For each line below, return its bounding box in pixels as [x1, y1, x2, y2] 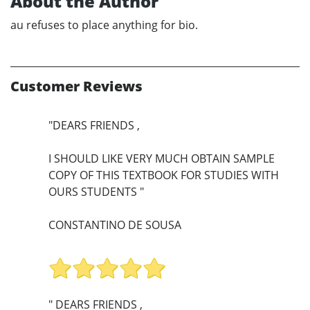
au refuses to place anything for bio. [10, 17, 198, 33]
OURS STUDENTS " [48, 183, 144, 199]
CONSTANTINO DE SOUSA [48, 217, 181, 232]
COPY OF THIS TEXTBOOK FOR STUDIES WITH [48, 167, 279, 183]
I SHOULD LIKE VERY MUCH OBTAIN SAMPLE [48, 150, 275, 166]
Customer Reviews [10, 76, 143, 95]
